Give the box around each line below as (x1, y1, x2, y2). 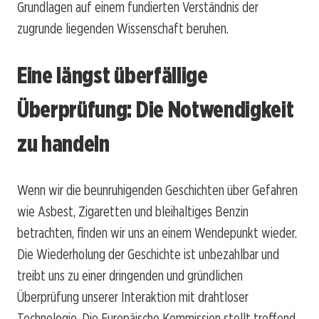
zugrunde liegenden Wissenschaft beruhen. (17, 20, 229, 38)
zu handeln (17, 129, 110, 157)
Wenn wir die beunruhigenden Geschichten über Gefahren (17, 182, 298, 199)
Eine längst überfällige (17, 61, 208, 89)
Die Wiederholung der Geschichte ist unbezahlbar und (17, 246, 279, 263)
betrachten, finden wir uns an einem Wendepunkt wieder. (17, 224, 297, 242)
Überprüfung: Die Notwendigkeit (17, 95, 294, 123)
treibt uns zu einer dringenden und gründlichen (17, 267, 243, 285)
